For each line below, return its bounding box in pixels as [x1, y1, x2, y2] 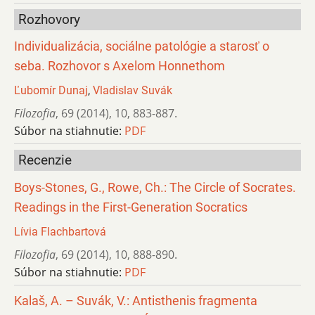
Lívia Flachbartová [14, 224, 106, 238]
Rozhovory [18, 11, 80, 27]
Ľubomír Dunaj [14, 84, 88, 98]
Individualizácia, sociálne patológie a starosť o [14, 39, 269, 54]
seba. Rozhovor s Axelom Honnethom [14, 59, 225, 74]
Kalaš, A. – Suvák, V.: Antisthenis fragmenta [14, 293, 257, 308]
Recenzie [18, 152, 72, 169]
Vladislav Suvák [93, 84, 172, 98]
